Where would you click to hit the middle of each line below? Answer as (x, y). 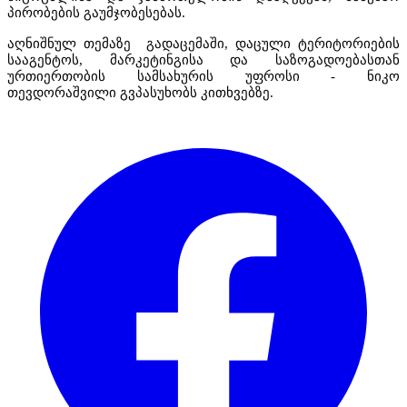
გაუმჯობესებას (133, 12)
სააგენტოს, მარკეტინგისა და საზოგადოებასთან (203, 60)
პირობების (44, 12)
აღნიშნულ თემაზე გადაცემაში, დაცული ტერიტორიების (203, 43)
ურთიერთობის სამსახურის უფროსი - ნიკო (203, 76)
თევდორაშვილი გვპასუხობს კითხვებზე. (142, 92)
